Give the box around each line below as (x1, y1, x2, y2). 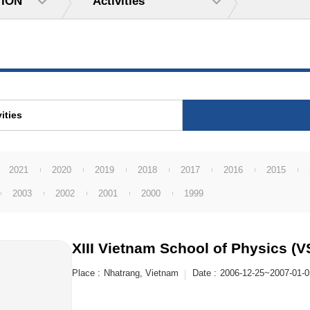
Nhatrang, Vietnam (104, 268, 179, 278)
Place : (72, 268, 100, 278)
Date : (192, 268, 217, 278)
